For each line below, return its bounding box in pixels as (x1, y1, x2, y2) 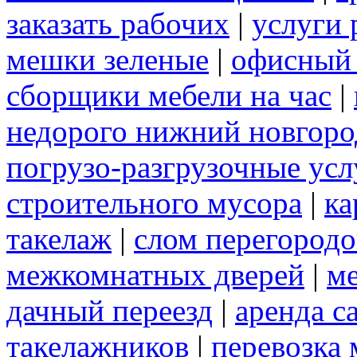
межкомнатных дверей (6, 257, 304, 292)
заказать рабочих (6, 6, 229, 41)
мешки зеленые (6, 42, 209, 77)
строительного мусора (6, 186, 302, 221)
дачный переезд (6, 293, 213, 328)
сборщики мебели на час (6, 78, 331, 113)
